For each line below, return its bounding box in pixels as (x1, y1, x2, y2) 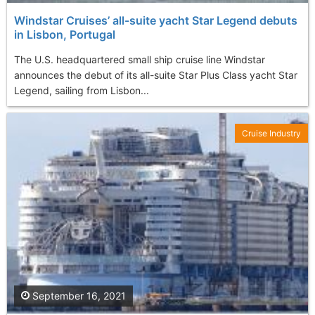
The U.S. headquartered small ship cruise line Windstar (14, 53, 265, 66)
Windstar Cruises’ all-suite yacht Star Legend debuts (14, 13, 297, 28)
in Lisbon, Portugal (14, 27, 115, 42)
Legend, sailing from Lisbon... (14, 84, 149, 97)
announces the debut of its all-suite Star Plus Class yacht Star (14, 69, 297, 82)
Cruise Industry (242, 128, 301, 139)
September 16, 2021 (30, 290, 126, 302)
